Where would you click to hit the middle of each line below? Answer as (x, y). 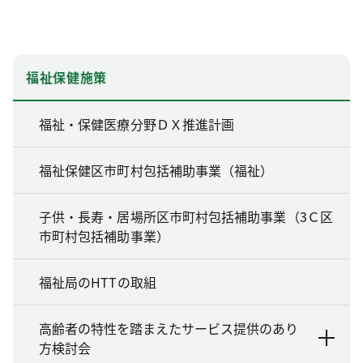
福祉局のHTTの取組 (98, 282)
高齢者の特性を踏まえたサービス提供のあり (169, 328)
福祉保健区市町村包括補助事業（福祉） (156, 170)
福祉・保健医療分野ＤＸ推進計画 (137, 124)
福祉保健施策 (66, 77)
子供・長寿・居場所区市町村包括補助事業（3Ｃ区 (186, 216)
